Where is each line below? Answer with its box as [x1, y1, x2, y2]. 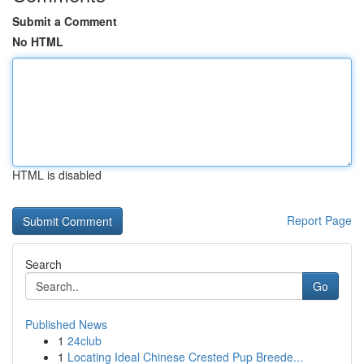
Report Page [287, 212, 352, 228]
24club [67, 332, 102, 349]
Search [25, 256, 62, 272]
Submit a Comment [12, 13, 117, 29]
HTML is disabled [12, 167, 102, 183]
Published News [25, 316, 107, 332]
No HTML [12, 33, 63, 50]
